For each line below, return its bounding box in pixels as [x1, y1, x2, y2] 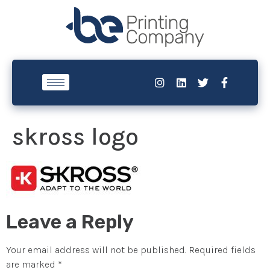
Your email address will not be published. [6, 243, 186, 256]
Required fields [189, 243, 256, 256]
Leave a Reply [6, 210, 134, 233]
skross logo [12, 122, 139, 151]
